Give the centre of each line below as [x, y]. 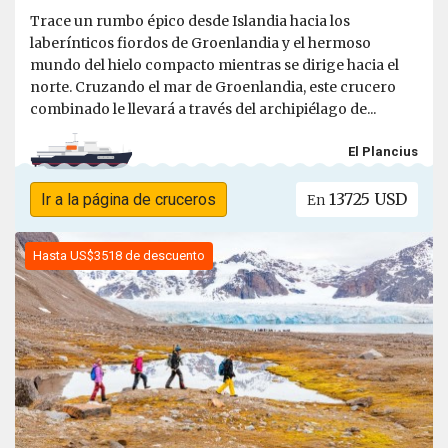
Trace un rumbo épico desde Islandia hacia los [190, 21]
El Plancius [383, 151]
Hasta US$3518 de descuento [119, 256]
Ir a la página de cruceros [128, 200]
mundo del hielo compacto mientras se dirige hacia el [214, 65]
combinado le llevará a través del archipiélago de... [203, 109]
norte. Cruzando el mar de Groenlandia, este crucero [213, 87]
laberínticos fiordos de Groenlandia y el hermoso [200, 43]
